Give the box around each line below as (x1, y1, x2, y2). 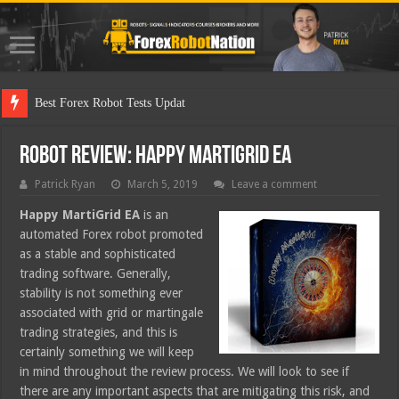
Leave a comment (232, 178, 318, 191)
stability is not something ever (20, 286, 183, 301)
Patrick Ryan (35, 178, 96, 191)
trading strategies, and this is (20, 325, 178, 340)
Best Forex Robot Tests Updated (35, 96, 198, 110)
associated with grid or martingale (20, 305, 204, 321)
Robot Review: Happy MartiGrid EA (20, 144, 292, 170)
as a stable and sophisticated (20, 247, 176, 262)
